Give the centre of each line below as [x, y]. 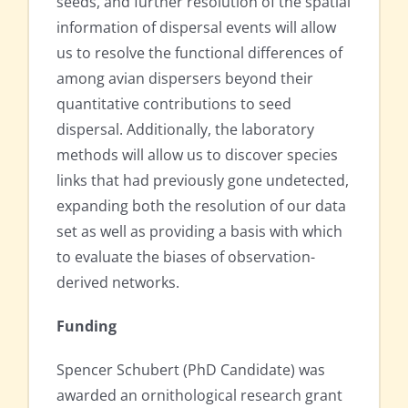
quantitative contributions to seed [174, 104]
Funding [87, 326]
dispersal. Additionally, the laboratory [185, 130]
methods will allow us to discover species [197, 155]
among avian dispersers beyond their [185, 79]
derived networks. [118, 283]
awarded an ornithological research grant [199, 396]
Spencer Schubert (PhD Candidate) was [191, 370]
